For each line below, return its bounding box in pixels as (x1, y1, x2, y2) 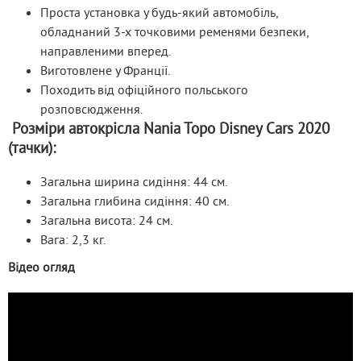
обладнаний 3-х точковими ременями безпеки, (40, 23, 309, 39)
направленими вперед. (40, 42, 171, 59)
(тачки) (8, 137, 52, 157)
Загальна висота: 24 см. (40, 212, 172, 229)
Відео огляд (8, 259, 75, 276)
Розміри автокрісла (8, 118, 139, 138)
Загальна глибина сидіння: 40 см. (40, 193, 229, 210)
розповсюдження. (40, 100, 146, 117)
